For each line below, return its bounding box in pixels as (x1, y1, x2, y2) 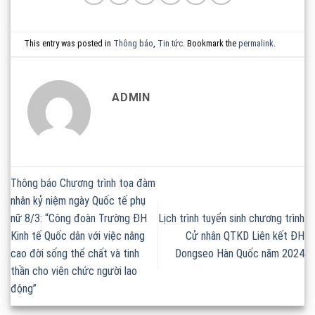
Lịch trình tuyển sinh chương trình (158, 211, 304, 225)
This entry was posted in (24, 38, 114, 49)
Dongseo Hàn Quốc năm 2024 (175, 246, 304, 260)
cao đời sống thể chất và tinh (11, 246, 139, 260)
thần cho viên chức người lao (11, 264, 137, 278)
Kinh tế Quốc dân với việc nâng (11, 229, 145, 243)
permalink (238, 38, 274, 49)
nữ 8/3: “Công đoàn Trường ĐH (11, 211, 147, 225)
